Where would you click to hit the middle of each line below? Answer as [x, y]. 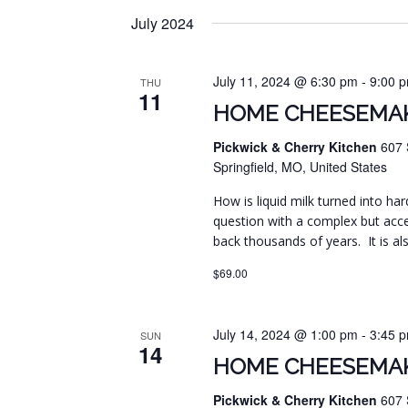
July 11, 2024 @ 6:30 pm [286, 82]
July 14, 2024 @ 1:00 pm [286, 335]
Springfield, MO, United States [301, 167]
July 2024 [163, 24]
